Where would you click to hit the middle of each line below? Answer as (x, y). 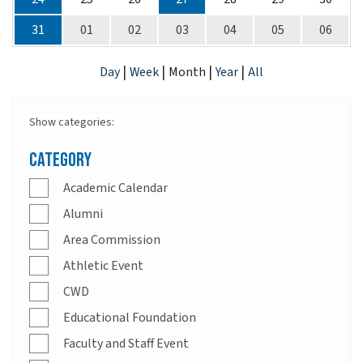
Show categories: (72, 122)
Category (60, 160)
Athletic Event (103, 265)
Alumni (83, 214)
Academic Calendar (115, 188)
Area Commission (112, 239)
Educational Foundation (130, 317)
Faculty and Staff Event (126, 343)
